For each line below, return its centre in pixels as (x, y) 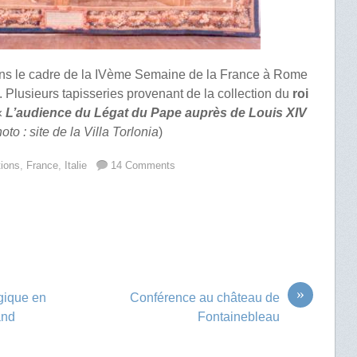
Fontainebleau (238, 316)
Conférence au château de (204, 297)
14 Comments (143, 165)
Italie (76, 165)
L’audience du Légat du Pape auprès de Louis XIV (157, 112)
